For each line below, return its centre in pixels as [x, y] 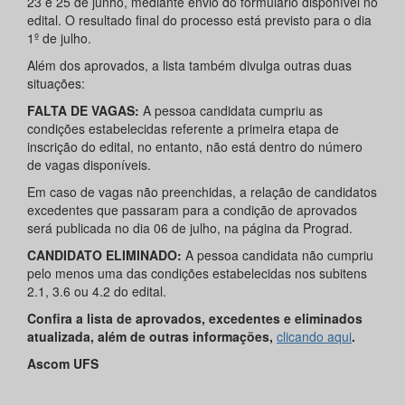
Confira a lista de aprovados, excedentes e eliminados [195, 319]
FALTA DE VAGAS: [85, 111]
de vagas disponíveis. [89, 165]
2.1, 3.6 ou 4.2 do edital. [97, 292]
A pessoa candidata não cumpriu [278, 255]
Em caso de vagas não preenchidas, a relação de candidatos [202, 192]
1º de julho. [59, 38]
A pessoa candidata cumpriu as [233, 111]
